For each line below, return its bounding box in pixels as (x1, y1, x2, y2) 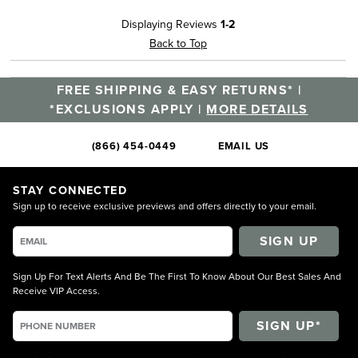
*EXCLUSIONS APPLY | (50, 99, 207, 118)
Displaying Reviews (121, 15, 221, 32)
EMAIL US (217, 137, 270, 153)
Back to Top (149, 34, 207, 51)
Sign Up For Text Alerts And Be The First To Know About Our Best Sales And (13, 268, 341, 283)
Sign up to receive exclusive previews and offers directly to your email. (13, 198, 316, 213)
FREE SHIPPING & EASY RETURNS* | (56, 80, 302, 99)
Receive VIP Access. (13, 283, 100, 297)
